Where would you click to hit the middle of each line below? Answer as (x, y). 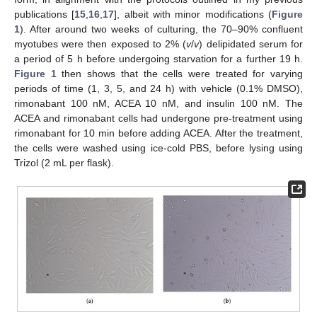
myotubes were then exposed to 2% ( (100, 44)
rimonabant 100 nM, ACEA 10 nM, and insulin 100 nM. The (158, 104)
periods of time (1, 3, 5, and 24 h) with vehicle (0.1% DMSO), (158, 89)
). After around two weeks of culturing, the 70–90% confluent (161, 29)
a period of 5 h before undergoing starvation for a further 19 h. (158, 59)
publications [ (45, 15)
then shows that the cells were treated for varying (180, 74)
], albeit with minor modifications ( (193, 15)
